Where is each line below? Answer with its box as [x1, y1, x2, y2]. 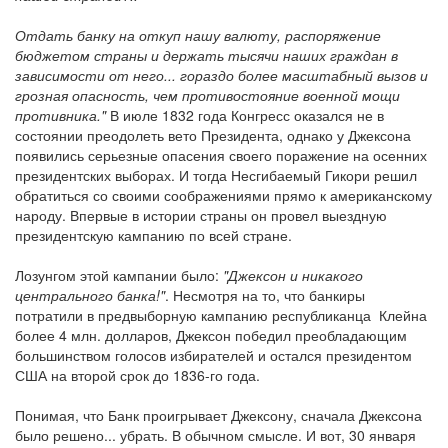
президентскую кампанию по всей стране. [15, 225, 292, 245]
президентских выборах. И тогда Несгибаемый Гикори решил [15, 165, 417, 185]
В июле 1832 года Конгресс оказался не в [106, 105, 384, 125]
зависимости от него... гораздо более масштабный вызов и [15, 65, 428, 85]
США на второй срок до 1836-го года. [15, 365, 260, 385]
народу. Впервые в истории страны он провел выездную [15, 205, 387, 225]
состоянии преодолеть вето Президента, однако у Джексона [15, 125, 411, 145]
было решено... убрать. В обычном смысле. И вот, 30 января [15, 425, 416, 445]
